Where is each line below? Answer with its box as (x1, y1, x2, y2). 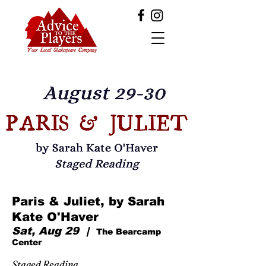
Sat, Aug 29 (12, 225, 79, 237)
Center (12, 237, 42, 247)
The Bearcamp (96, 227, 161, 236)
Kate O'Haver (12, 210, 99, 223)
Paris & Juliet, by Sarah (12, 195, 164, 208)
